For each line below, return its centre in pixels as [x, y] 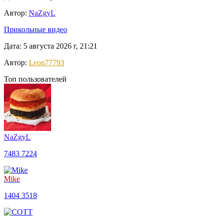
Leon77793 [46, 63]
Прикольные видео [36, 30]
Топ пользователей [35, 79]
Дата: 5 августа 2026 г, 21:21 [51, 46]
